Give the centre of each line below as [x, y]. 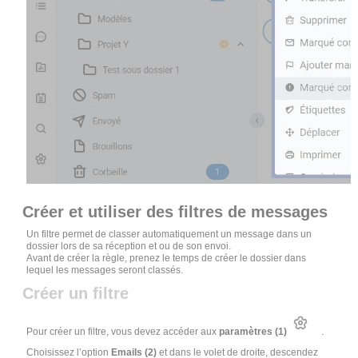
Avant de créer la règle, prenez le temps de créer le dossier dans [167, 259]
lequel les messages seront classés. [105, 270]
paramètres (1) [255, 332]
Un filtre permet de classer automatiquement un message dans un [169, 235]
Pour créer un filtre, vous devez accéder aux [123, 332]
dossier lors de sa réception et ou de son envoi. [129, 247]
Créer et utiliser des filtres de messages [175, 212]
